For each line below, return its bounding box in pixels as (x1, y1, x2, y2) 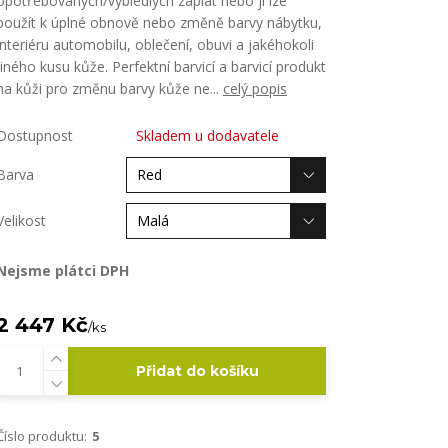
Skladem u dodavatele (136, 126, 279, 145)
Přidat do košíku (135, 362, 259, 380)
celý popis (223, 79, 287, 98)
